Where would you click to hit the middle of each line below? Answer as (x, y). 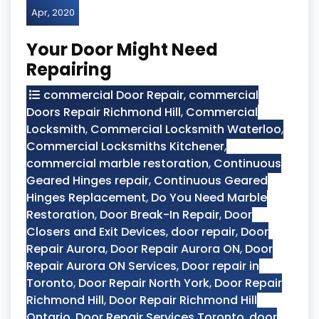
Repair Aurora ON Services (101, 266)
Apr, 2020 (53, 12)
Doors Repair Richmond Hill (104, 112)
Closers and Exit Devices (96, 232)
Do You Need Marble (209, 198)
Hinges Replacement (86, 198)
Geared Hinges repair (88, 181)
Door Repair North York (144, 283)
